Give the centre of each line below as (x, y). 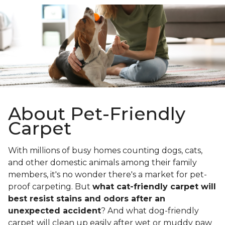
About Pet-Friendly (97, 114)
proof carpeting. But (50, 187)
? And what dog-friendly (150, 211)
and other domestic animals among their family (102, 163)
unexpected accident (54, 211)
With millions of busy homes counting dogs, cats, (105, 151)
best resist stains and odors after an (87, 199)
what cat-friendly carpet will (154, 187)
